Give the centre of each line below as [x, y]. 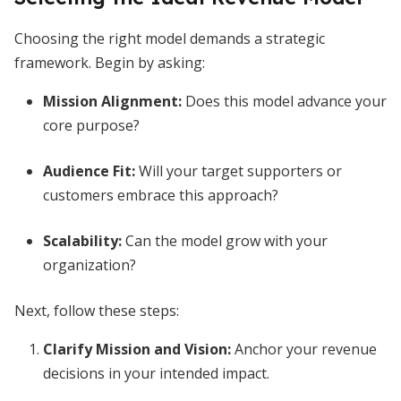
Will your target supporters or [239, 171]
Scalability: [82, 241]
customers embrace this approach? [161, 195]
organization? [90, 265]
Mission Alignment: [112, 101]
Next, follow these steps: [97, 311]
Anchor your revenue [304, 349]
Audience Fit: [89, 171]
